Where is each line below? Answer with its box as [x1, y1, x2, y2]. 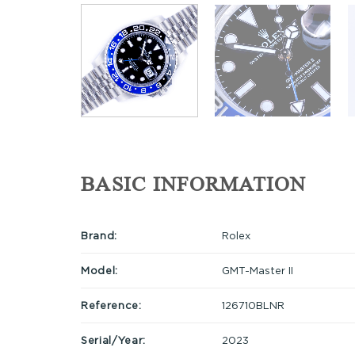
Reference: [81, 299, 142, 311]
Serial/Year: [81, 334, 146, 345]
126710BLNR [221, 299, 284, 311]
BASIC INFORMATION [81, 173, 307, 197]
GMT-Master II [221, 264, 293, 276]
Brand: [81, 229, 117, 241]
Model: [81, 264, 118, 276]
